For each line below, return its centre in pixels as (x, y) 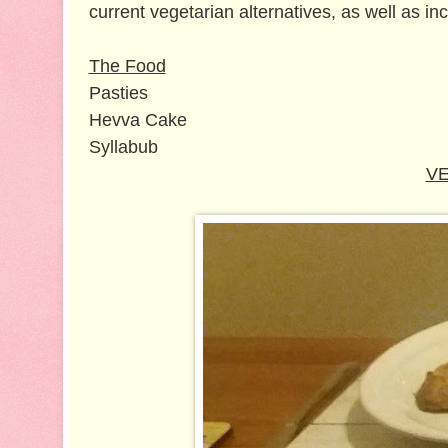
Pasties (118, 93)
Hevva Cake (137, 120)
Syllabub (123, 147)
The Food (127, 66)
